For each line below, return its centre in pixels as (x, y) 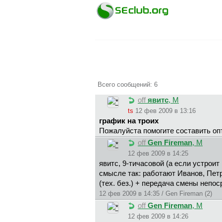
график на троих (129, 121)
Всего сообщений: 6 (128, 84)
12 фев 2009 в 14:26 (158, 217)
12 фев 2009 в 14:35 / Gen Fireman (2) (156, 194)
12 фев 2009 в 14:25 (158, 154)
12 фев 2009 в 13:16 (166, 111)
